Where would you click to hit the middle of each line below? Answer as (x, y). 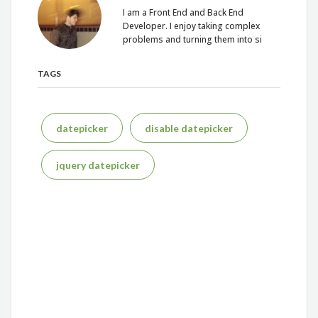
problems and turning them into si (193, 40)
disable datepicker (189, 128)
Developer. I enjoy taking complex (192, 26)
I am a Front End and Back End (183, 13)
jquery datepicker (98, 165)
